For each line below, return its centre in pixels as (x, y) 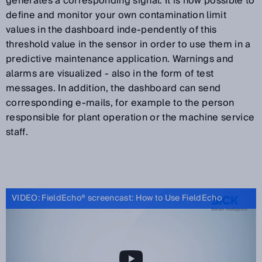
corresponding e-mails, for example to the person (120, 103)
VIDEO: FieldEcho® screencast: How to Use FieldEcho (117, 198)
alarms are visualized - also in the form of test (110, 73)
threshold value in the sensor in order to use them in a (128, 44)
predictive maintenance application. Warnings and (120, 59)
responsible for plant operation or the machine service (130, 117)
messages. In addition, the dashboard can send (113, 88)
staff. (17, 132)
